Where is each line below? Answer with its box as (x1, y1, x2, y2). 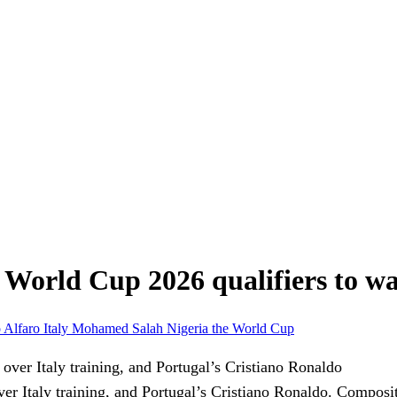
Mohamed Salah (72, 320, 167, 336)
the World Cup (212, 320, 294, 336)
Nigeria (167, 320, 212, 336)
